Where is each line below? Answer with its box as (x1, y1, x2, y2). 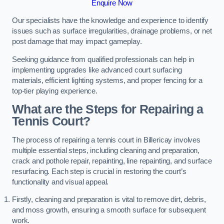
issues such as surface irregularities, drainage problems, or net (12, 27, 212, 35)
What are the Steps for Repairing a (12, 102, 203, 116)
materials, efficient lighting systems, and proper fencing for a (12, 76, 202, 84)
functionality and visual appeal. (12, 177, 109, 186)
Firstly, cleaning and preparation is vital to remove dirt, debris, (12, 195, 206, 204)
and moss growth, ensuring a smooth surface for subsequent (12, 206, 206, 214)
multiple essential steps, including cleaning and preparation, (12, 146, 200, 154)
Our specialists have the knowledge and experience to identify (12, 16, 209, 25)
